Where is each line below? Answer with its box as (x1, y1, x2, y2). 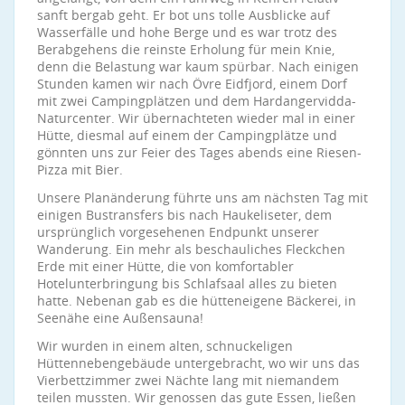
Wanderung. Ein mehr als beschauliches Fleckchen (37, 240, 345, 258)
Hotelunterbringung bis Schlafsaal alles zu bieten (37, 275, 337, 292)
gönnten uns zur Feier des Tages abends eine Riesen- (37, 144, 362, 161)
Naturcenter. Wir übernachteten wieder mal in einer (37, 109, 355, 127)
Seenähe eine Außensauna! (37, 309, 203, 326)
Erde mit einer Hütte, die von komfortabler (37, 258, 294, 275)
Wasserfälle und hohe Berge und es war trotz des (37, 24, 337, 41)
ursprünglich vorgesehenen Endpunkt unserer (37, 223, 319, 240)
